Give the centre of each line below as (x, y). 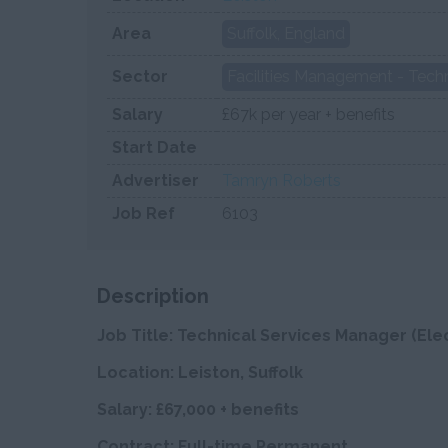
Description (153, 296)
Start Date (154, 147)
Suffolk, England (286, 33)
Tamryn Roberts (281, 180)
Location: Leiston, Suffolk (200, 372)
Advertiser (155, 180)
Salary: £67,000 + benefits (198, 409)
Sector (140, 76)
